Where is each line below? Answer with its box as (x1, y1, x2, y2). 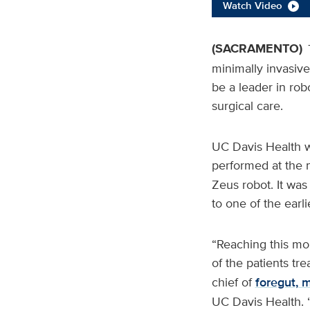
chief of (211, 273, 255, 291)
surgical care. (211, 97, 283, 115)
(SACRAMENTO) (211, 39, 302, 58)
